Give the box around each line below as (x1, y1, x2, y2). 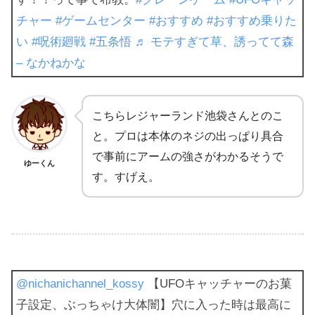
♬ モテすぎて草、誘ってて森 (135, 35, 294, 49)
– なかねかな (16, 56, 86, 70)
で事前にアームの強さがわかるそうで (92, 150, 283, 163)
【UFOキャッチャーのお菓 (144, 276, 292, 290)
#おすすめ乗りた (207, 14, 297, 28)
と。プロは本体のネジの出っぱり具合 (92, 130, 283, 143)
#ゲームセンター (56, 14, 146, 28)
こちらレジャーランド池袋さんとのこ (92, 110, 283, 122)
